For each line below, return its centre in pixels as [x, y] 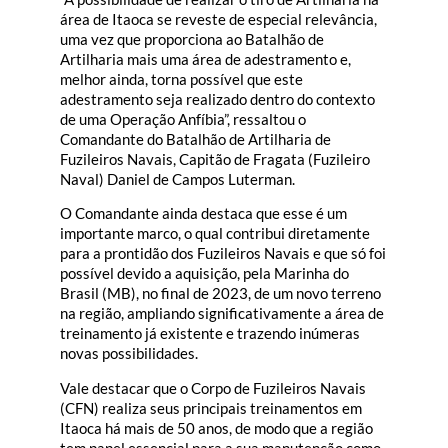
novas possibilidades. [129, 353]
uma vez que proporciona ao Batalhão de [192, 39]
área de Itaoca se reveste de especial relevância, [218, 19]
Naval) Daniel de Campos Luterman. [177, 179]
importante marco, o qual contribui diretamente [215, 233]
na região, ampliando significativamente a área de [222, 313]
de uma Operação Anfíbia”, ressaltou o [183, 119]
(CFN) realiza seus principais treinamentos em [211, 407]
